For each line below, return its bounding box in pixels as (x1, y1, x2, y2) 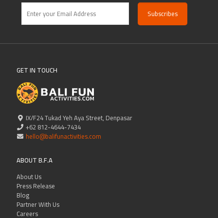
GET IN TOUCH (16, 64, 57, 76)
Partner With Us (16, 198, 59, 210)
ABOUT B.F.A (16, 154, 53, 166)
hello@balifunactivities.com (24, 130, 101, 142)
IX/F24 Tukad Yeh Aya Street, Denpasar (24, 111, 132, 124)
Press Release (16, 180, 55, 192)
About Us (16, 170, 41, 182)
